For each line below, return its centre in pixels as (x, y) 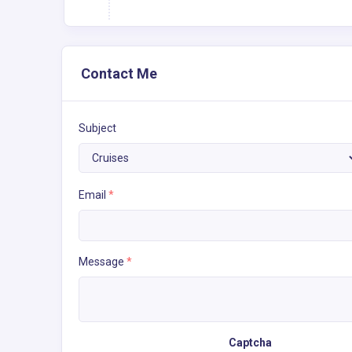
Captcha (250, 342)
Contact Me (119, 73)
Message (103, 261)
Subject (97, 128)
